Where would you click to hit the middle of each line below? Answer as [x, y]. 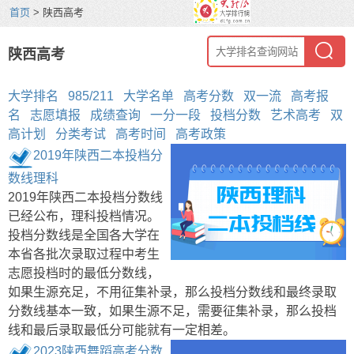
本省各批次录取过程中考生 [84, 254]
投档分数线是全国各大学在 [84, 235]
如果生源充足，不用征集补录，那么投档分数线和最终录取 [172, 292]
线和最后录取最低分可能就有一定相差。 [122, 330]
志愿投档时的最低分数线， [84, 273]
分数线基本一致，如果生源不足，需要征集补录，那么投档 [172, 311]
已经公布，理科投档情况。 [84, 216]
